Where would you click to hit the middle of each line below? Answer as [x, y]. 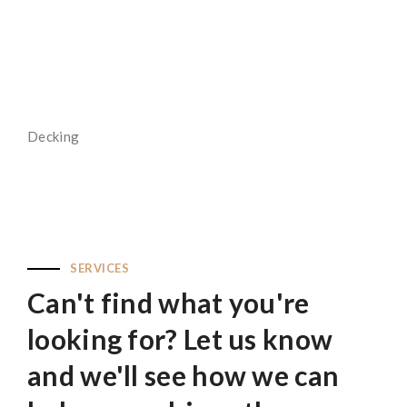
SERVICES [99, 268]
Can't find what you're [169, 303]
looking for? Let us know [180, 339]
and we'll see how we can [184, 375]
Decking [54, 136]
